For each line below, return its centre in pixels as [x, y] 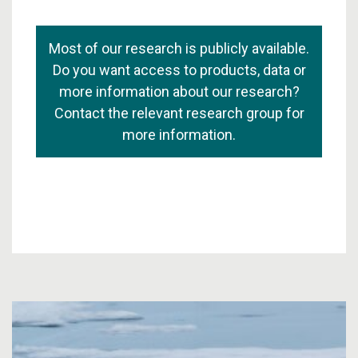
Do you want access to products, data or [179, 70]
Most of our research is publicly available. [179, 48]
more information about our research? [179, 91]
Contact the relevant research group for [179, 113]
